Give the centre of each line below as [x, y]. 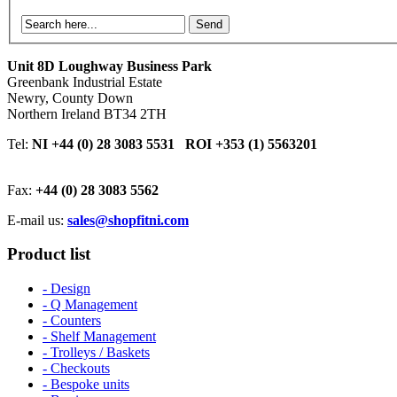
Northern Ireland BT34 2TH [87, 113]
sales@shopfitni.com [128, 220]
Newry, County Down [70, 97]
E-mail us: [37, 220]
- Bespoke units [86, 385]
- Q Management [90, 305]
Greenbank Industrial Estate [85, 82]
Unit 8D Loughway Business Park [109, 66]
